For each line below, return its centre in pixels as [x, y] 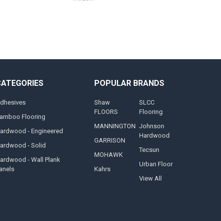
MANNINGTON [115, 126]
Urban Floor [156, 164]
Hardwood [155, 136]
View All [151, 179]
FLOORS [106, 112]
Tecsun [149, 150]
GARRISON [110, 141]
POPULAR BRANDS [129, 83]
